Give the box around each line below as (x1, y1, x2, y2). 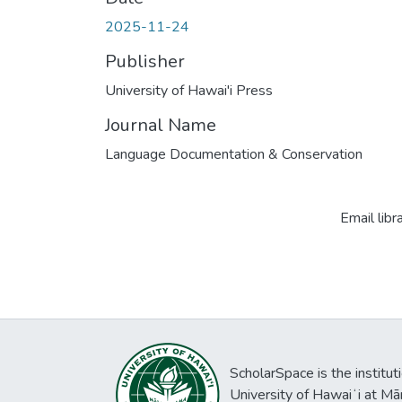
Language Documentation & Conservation (105, 144, 363, 165)
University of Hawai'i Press (105, 81, 273, 101)
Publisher (105, 49, 185, 74)
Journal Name (105, 113, 216, 138)
